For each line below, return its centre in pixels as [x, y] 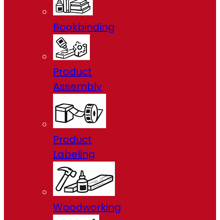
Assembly [77, 86]
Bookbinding [84, 27]
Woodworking [87, 207]
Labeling [74, 154]
